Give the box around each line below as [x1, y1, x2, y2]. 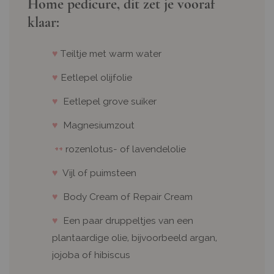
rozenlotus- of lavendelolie [63, 143, 186, 155]
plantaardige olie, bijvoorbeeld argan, [52, 232, 217, 243]
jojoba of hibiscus [52, 249, 130, 261]
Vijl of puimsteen [61, 167, 136, 179]
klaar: [28, 13, 59, 31]
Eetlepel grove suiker [58, 95, 157, 107]
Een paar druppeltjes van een [58, 215, 193, 226]
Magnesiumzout [58, 119, 135, 131]
